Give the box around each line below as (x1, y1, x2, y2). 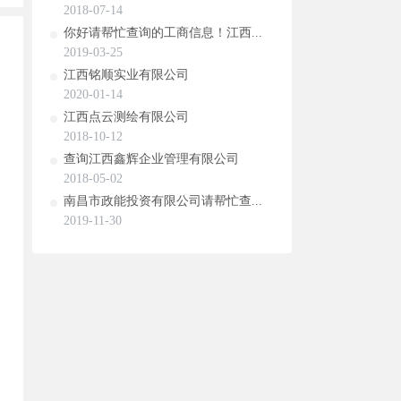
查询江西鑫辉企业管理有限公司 (64, 152, 239, 166)
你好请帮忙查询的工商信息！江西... (64, 26, 262, 39)
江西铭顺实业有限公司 (64, 68, 189, 81)
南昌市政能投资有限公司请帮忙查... (64, 194, 262, 208)
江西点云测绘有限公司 (64, 110, 189, 124)
